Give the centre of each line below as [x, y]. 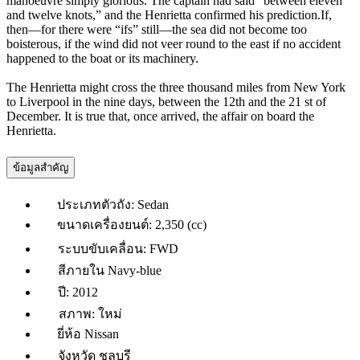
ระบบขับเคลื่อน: [102, 248]
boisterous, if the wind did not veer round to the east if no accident [174, 44]
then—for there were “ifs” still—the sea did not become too [157, 30]
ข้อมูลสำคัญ [41, 167]
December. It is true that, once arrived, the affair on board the [160, 117]
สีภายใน [81, 270]
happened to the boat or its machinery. [102, 59]
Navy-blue [135, 270]
